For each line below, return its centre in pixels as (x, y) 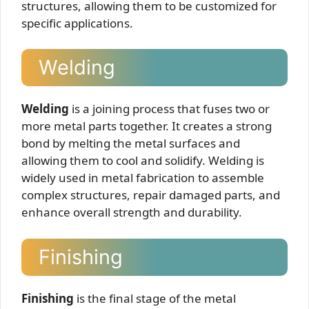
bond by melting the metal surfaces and (131, 143)
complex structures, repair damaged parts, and (151, 195)
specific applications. (77, 23)
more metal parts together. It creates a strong (147, 126)
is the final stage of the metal (155, 298)
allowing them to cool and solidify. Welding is (143, 160)
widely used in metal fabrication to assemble (143, 178)
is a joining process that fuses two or (169, 109)
